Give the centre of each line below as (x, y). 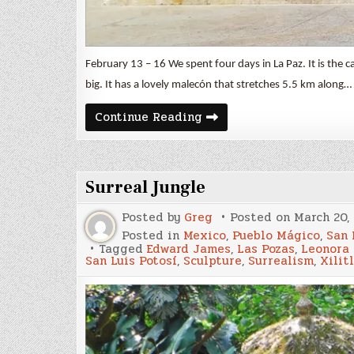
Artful (220, 116)
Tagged (123, 249)
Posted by (153, 217)
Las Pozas (266, 249)
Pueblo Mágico (276, 235)
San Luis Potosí (131, 260)
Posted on (262, 217)
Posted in (153, 235)
